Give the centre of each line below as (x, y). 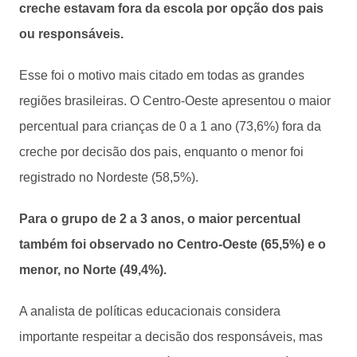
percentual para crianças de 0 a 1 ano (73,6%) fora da (170, 126)
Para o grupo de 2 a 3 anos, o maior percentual (160, 218)
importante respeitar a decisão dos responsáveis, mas (171, 336)
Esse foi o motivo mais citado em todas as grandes (162, 75)
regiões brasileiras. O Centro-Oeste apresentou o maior (175, 100)
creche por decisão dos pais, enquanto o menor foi (161, 151)
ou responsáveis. (71, 33)
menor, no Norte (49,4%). (93, 269)
